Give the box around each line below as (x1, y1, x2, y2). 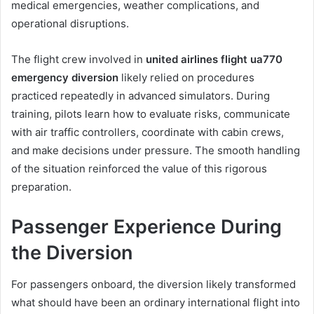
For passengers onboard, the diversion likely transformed (11, 277, 296, 291)
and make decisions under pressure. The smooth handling (11, 144, 300, 158)
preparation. (11, 180, 71, 194)
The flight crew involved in (11, 53, 146, 67)
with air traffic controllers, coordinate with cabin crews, (11, 125, 284, 139)
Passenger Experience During (11, 215, 282, 239)
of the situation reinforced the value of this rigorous (11, 162, 267, 176)
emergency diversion (11, 71, 118, 85)
